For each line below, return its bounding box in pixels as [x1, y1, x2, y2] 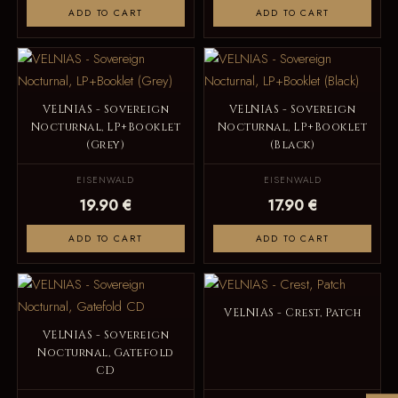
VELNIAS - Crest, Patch [224, 305, 362, 321]
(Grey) [86, 137, 125, 153]
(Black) [269, 137, 315, 153]
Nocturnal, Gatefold [37, 345, 174, 361]
